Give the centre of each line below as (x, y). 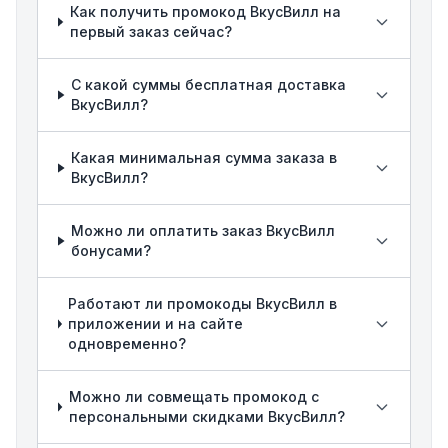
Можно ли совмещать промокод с (193, 396)
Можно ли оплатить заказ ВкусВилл (203, 230)
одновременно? (127, 343)
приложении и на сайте (156, 323)
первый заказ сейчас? (150, 31)
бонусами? (111, 250)
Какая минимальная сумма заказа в (204, 157)
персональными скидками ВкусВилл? (206, 416)
